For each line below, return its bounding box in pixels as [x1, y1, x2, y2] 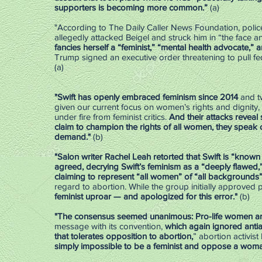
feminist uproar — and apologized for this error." [54, 191, 237, 201]
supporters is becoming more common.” [54, 2, 208, 12]
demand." [54, 132, 91, 142]
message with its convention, [54, 221, 165, 231]
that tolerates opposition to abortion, [54, 231, 193, 241]
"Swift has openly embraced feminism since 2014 [54, 92, 238, 102]
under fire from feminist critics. [54, 112, 169, 122]
